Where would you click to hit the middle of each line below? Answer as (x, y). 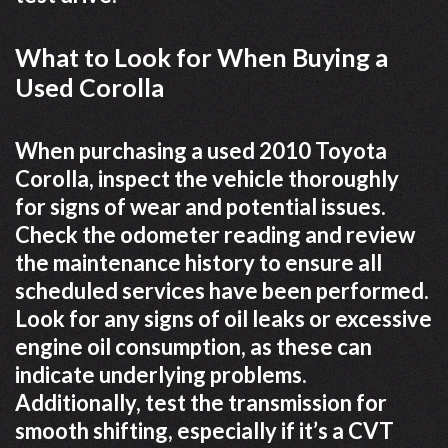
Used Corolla (89, 86)
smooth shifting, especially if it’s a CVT (204, 430)
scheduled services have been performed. (222, 290)
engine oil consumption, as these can (193, 346)
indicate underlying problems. (161, 374)
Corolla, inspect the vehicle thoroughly (207, 178)
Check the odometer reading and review (215, 234)
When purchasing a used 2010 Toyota (201, 150)
